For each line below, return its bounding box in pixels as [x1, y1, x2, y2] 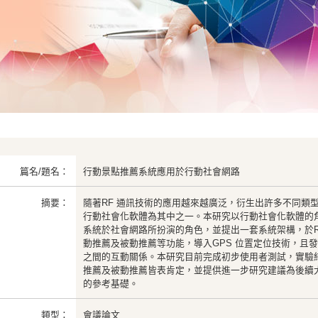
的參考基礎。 [83, 278, 138, 289]
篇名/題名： [20, 166, 69, 177]
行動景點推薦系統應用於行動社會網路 [83, 166, 240, 177]
